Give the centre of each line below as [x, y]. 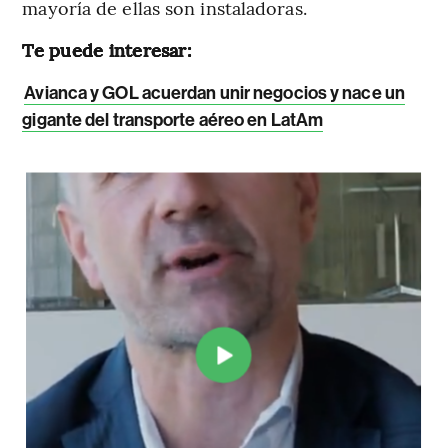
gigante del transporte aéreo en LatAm [173, 119]
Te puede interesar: [107, 49]
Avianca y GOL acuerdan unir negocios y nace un [214, 92]
